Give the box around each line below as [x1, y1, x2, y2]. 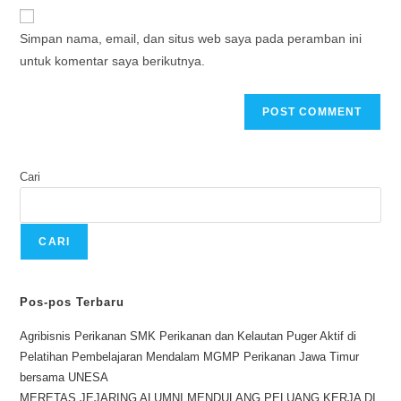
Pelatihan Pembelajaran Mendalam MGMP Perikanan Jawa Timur [20, 350, 360, 363]
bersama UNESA [20, 371, 109, 384]
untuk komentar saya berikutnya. [20, 54, 206, 68]
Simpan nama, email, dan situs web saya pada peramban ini [20, 31, 363, 46]
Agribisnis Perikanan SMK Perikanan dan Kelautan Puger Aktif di [20, 329, 357, 343]
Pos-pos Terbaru [20, 295, 125, 309]
